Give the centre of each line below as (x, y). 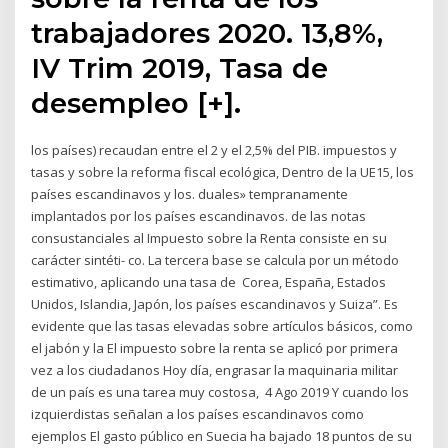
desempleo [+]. (136, 103)
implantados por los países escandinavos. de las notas (199, 216)
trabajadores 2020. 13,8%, (207, 33)
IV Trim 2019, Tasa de (180, 68)
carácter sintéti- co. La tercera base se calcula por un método (215, 260)
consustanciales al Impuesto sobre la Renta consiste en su (209, 238)
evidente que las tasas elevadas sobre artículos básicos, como (222, 326)
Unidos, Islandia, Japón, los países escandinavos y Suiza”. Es (215, 304)
